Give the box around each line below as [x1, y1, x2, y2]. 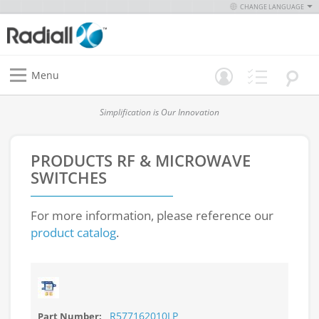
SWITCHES [31, 167, 107, 188]
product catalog [31, 224, 116, 241]
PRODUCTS [31, 150, 117, 171]
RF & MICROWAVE [117, 150, 251, 171]
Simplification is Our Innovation [100, 106, 219, 118]
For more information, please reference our [31, 207, 273, 224]
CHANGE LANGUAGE [240, 2, 304, 11]
